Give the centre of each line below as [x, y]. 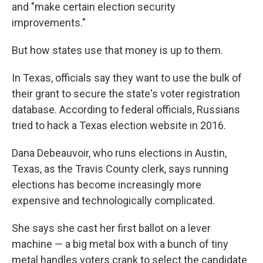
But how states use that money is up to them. [117, 50]
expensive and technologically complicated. [113, 200]
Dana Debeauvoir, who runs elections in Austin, [119, 153]
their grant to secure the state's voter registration [126, 94]
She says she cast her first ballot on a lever [111, 228]
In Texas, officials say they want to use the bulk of [127, 78]
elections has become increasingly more [107, 185]
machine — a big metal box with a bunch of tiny [120, 244]
